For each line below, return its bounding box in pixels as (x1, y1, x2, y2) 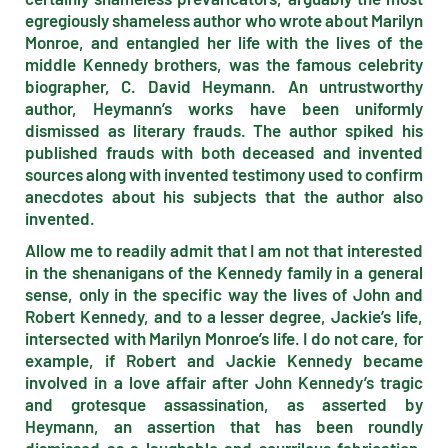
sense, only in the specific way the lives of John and (25, 284, 423, 304)
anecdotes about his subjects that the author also (25, 186, 423, 206)
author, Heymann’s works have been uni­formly (25, 98, 423, 118)
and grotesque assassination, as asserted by (25, 394, 423, 414)
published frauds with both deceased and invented (25, 142, 423, 162)
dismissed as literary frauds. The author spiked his (25, 120, 423, 140)
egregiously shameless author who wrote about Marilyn (25, 10, 423, 30)
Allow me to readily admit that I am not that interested (25, 240, 423, 260)
